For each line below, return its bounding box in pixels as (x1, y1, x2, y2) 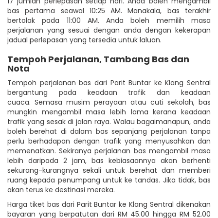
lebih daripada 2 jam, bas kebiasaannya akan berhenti (7, 155, 211, 165)
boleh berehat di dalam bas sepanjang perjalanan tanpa (7, 126, 211, 136)
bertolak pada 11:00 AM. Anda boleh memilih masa (7, 15, 211, 25)
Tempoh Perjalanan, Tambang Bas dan (7, 53, 189, 65)
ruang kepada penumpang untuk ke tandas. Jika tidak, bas (7, 175, 211, 185)
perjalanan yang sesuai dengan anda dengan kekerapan (7, 25, 211, 35)
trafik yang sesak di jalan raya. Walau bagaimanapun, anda (7, 116, 211, 127)
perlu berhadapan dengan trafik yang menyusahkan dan (7, 136, 211, 146)
